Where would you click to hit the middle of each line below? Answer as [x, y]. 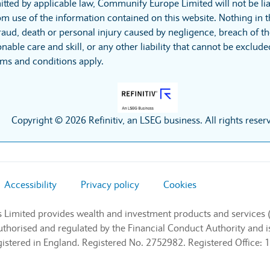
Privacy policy [110, 185]
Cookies [180, 185]
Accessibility [30, 185]
